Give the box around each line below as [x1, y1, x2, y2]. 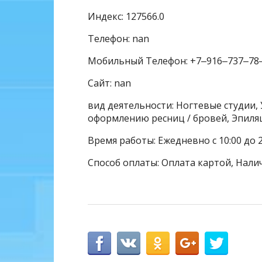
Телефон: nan [88, 32, 149, 45]
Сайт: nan [88, 76, 131, 89]
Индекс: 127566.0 [88, 9, 164, 23]
